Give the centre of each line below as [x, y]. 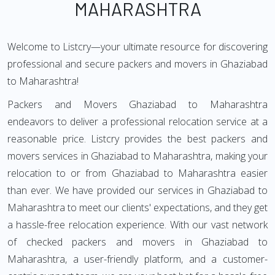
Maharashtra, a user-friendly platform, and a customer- [137, 259]
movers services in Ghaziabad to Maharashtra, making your [137, 156]
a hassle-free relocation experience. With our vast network [137, 225]
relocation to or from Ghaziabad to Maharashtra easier [137, 173]
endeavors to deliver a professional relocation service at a [137, 122]
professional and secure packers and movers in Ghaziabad [137, 64]
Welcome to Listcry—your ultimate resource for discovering [137, 47]
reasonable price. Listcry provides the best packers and [137, 139]
